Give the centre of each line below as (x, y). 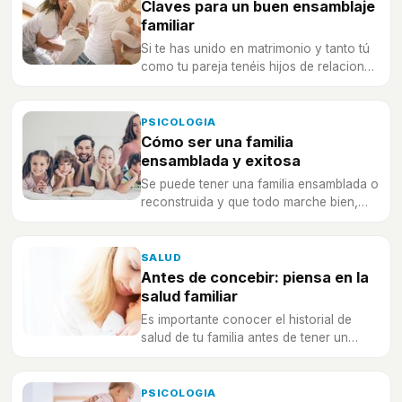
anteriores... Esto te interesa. (222, 85)
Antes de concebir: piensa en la (255, 278)
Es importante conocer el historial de (246, 320)
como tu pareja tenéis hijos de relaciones (259, 67)
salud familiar (189, 297)
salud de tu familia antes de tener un (245, 338)
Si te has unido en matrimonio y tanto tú (255, 49)
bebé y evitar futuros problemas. (234, 356)
